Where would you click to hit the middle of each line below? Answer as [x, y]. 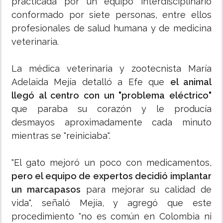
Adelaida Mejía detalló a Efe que [91, 82]
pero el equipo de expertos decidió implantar [111, 176]
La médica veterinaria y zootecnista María [111, 69]
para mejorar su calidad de [146, 190]
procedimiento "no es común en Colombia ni [111, 217]
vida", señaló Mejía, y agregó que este [111, 203]
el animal [191, 82]
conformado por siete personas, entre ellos [111, 15]
